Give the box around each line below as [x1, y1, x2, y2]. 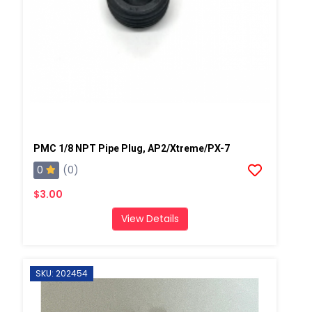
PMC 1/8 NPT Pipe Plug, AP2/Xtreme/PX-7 [33, 142, 230, 154]
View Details [120, 211, 179, 226]
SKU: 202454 [35, 267, 88, 279]
